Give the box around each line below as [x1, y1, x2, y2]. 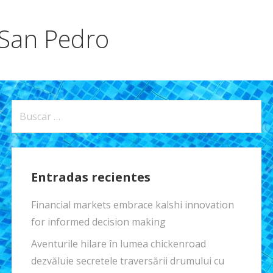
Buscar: [10, 101, 46, 115]
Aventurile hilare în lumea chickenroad [30, 237, 206, 251]
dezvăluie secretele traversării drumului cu [30, 254, 224, 268]
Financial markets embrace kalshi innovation [30, 198, 234, 212]
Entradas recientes [30, 169, 151, 186]
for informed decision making [30, 215, 166, 229]
